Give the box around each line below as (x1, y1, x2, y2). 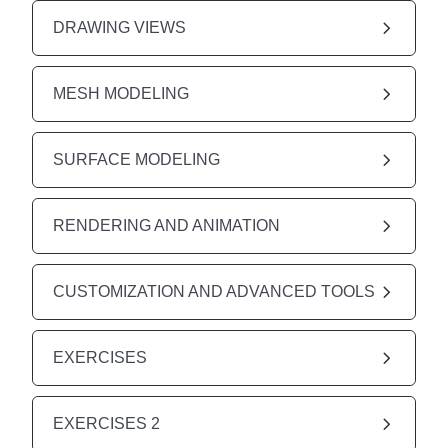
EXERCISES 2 (53, 414, 160, 432)
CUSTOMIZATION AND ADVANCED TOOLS (53, 282, 375, 300)
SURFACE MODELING (53, 150, 220, 168)
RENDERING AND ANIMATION (53, 216, 280, 234)
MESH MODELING (53, 84, 189, 102)
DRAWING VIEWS (53, 18, 186, 36)
